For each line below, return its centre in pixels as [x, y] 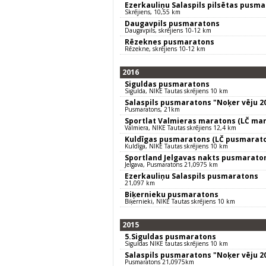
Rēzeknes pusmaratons [170, 42]
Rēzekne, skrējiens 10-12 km [165, 49]
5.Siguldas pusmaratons [170, 237]
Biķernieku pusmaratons [172, 194]
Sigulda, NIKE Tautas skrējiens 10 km [176, 91]
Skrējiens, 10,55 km [153, 12]
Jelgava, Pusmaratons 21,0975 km [171, 164]
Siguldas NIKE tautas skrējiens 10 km [176, 243]
